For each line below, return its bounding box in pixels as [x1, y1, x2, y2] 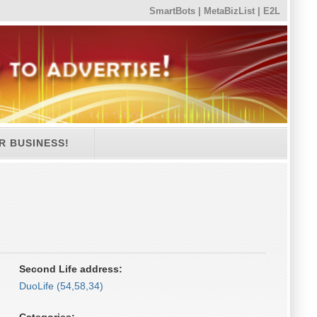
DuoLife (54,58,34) [18, 280, 103, 292]
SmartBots [149, 6, 195, 16]
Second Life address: [18, 263, 122, 275]
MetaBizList [204, 6, 255, 16]
